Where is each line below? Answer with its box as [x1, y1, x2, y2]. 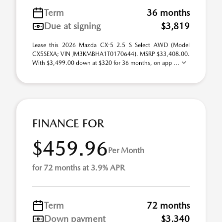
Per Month [108, 145, 144, 155]
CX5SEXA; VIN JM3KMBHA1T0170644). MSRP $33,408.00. [32, 51, 190, 57]
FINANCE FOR [32, 116, 104, 130]
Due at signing [44, 21, 101, 31]
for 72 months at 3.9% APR [32, 163, 125, 172]
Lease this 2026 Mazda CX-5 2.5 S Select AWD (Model [32, 42, 190, 49]
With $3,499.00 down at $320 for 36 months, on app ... [32, 59, 181, 66]
